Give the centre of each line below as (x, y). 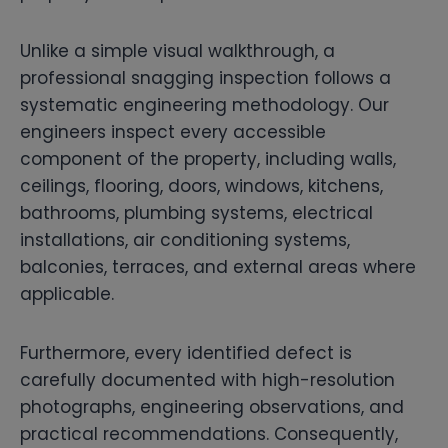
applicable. (67, 293)
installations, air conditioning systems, (185, 239)
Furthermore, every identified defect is (186, 352)
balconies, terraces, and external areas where (218, 266)
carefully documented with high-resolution (207, 379)
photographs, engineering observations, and (212, 406)
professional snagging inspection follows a (205, 77)
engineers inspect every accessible (173, 131)
